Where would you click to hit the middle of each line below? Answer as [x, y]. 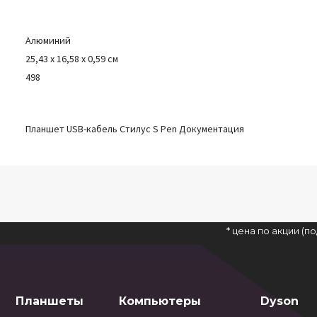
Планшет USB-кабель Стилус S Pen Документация [135, 129]
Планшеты [50, 301]
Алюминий [48, 40]
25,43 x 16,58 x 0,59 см [72, 59]
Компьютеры [160, 301]
